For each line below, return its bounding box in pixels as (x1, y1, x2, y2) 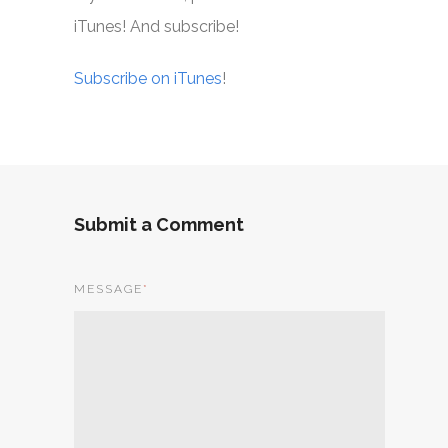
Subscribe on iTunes (74, 69, 222, 89)
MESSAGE (74, 282, 143, 297)
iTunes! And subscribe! (74, 17, 239, 37)
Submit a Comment (74, 214, 244, 236)
